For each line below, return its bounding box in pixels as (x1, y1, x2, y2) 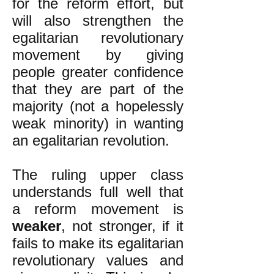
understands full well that (12, 183, 183, 200)
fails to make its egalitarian (12, 235, 183, 251)
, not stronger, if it (61, 218, 183, 234)
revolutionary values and (12, 252, 183, 268)
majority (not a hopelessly (12, 98, 183, 114)
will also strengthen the (12, 12, 183, 29)
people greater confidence (12, 64, 183, 80)
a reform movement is (12, 201, 183, 217)
